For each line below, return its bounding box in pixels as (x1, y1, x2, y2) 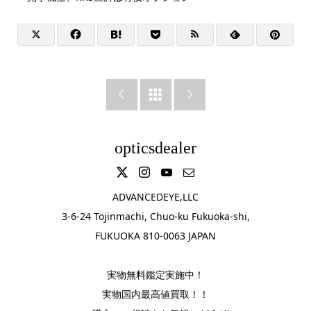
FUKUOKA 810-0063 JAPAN (95, 229, 216, 242)
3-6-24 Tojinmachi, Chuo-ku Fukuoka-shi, (61, 210, 250, 223)
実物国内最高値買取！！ (102, 287, 209, 301)
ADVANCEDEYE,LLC (112, 190, 199, 203)
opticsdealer (115, 139, 196, 157)
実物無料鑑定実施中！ (107, 268, 204, 281)
